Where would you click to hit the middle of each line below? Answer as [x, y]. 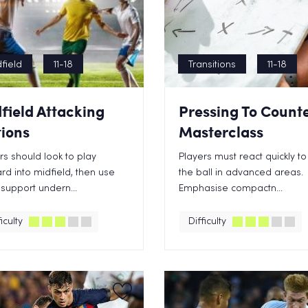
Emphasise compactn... [231, 189]
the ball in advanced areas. [241, 173]
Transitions [212, 65]
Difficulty [207, 222]
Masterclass [221, 132]
